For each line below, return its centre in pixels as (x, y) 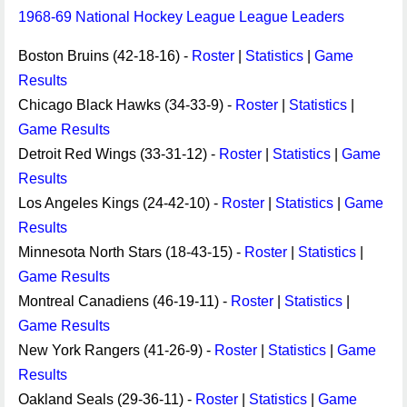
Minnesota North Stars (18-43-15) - (131, 252)
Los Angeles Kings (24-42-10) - (120, 203)
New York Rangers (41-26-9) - (116, 350)
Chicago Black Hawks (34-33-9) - (127, 105)
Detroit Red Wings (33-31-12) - (119, 154)
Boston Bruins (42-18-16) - (105, 56)
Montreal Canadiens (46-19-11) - (124, 301)
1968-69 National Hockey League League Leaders (181, 17)
